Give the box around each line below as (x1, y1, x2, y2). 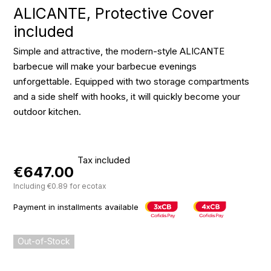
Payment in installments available (13, 201, 139, 212)
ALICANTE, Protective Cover (13, 4, 215, 22)
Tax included (77, 154, 131, 166)
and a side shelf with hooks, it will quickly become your (13, 90, 241, 102)
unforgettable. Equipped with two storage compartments (13, 75, 250, 87)
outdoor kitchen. (13, 105, 82, 117)
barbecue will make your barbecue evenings (13, 60, 197, 72)
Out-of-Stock (17, 236, 70, 247)
